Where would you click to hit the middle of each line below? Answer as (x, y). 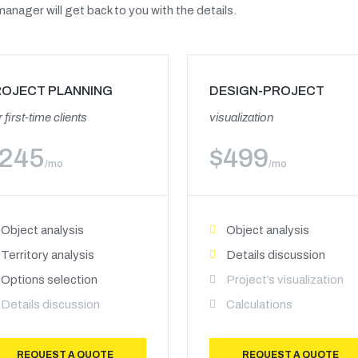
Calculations (259, 304)
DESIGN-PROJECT (267, 91)
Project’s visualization (284, 280)
